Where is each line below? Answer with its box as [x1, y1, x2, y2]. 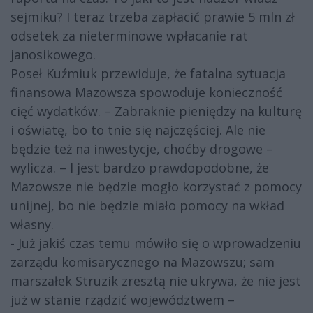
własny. [10, 216, 54, 233]
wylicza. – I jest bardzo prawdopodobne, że [10, 159, 269, 177]
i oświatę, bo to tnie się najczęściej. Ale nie [10, 122, 265, 139]
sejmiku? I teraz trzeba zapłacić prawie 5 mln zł [10, 8, 295, 26]
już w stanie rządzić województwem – [10, 291, 235, 309]
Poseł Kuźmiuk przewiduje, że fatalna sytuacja [10, 65, 286, 82]
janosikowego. [10, 46, 96, 64]
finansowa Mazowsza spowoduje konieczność [10, 84, 282, 101]
